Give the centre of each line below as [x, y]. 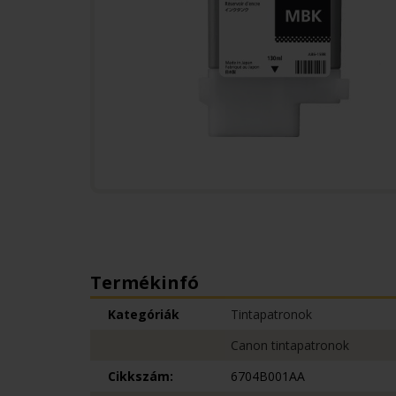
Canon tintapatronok [290, 345]
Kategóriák [144, 314]
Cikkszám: [141, 376]
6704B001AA [268, 376]
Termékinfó [145, 282]
